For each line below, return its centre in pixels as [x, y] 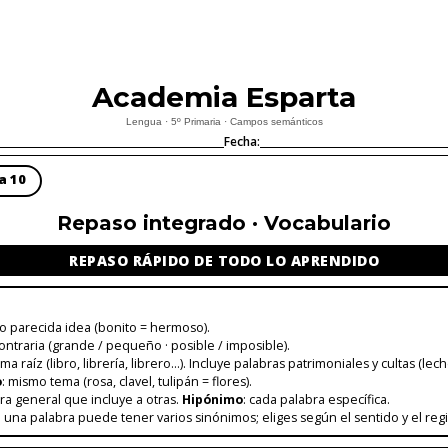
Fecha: [242, 141]
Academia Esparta [224, 96]
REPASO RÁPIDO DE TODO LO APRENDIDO [224, 261]
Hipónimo [212, 399]
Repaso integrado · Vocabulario [224, 223]
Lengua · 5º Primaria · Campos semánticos [224, 121]
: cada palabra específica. [316, 399]
